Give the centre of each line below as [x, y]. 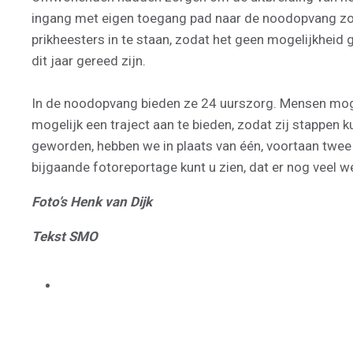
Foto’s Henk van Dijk [92, 201]
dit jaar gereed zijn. [89, 60]
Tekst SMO [65, 236]
